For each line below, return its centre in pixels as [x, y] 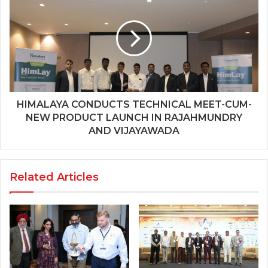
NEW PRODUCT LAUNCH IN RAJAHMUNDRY [134, 118]
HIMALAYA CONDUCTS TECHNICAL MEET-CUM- [134, 104]
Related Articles [54, 177]
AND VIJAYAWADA [134, 131]
